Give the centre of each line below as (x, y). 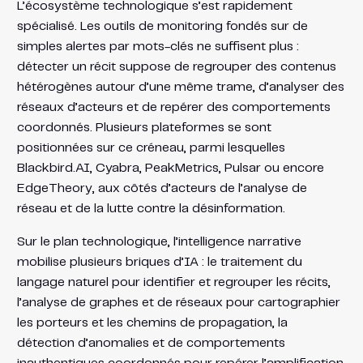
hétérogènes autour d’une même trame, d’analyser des (180, 87)
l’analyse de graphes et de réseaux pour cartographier (178, 302)
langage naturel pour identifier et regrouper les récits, (173, 282)
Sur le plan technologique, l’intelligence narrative (159, 241)
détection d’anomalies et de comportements (151, 343)
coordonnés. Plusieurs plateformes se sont (144, 127)
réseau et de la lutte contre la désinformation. (151, 208)
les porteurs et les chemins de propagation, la (152, 322)
